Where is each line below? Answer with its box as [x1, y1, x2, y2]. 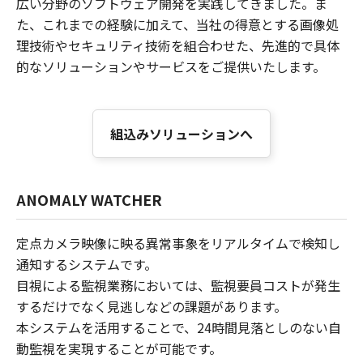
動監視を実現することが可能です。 [16, 338, 222, 358]
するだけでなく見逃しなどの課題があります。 [16, 296, 287, 316]
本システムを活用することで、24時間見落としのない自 [16, 317, 341, 337]
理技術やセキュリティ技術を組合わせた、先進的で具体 [16, 35, 340, 55]
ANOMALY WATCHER [16, 188, 162, 210]
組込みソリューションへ [110, 123, 253, 143]
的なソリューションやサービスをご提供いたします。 [16, 56, 326, 76]
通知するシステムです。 [16, 254, 157, 274]
